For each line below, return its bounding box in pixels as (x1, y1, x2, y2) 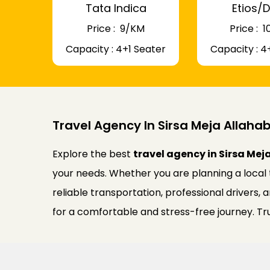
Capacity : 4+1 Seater (66, 42, 166, 56)
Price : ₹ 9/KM (87, 22, 145, 36)
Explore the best (52, 147, 133, 161)
